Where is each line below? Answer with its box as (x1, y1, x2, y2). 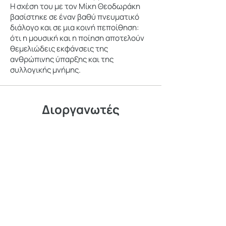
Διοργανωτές (42, 101, 120, 118)
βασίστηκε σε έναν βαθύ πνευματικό (10, 12, 139, 22)
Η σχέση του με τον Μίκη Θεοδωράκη (10, 1, 140, 12)
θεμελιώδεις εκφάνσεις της (10, 43, 108, 54)
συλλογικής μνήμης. (10, 65, 81, 75)
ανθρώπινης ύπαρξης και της (10, 54, 114, 65)
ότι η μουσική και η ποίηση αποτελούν (10, 33, 144, 43)
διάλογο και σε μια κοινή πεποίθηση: (10, 22, 139, 33)
